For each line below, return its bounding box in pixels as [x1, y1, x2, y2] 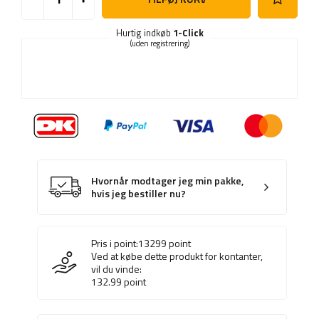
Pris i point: [91, 236, 138, 251]
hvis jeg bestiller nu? [91, 186, 186, 202]
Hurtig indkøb [115, 26, 173, 41]
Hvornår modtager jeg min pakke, [91, 173, 244, 189]
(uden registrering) [130, 38, 189, 50]
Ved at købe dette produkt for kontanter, [91, 249, 263, 264]
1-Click [172, 26, 204, 41]
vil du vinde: [91, 261, 142, 277]
